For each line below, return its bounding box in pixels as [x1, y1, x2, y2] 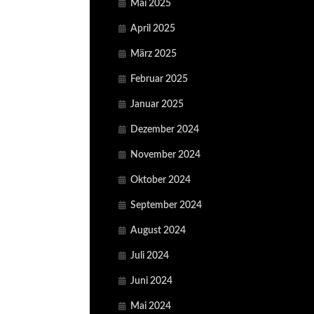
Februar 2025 [130, 74, 188, 84]
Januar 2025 [130, 99, 184, 109]
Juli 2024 [130, 250, 169, 261]
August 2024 [130, 225, 186, 235]
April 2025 [130, 23, 175, 34]
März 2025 [130, 48, 177, 59]
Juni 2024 [130, 275, 172, 286]
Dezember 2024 [130, 124, 199, 135]
